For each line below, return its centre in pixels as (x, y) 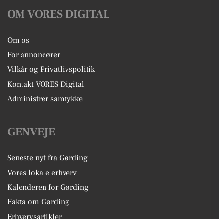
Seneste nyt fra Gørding (47, 158)
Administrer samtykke (45, 99)
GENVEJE (31, 132)
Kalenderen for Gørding (48, 187)
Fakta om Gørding (38, 202)
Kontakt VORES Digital (46, 84)
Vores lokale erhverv (42, 173)
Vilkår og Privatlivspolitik (51, 69)
